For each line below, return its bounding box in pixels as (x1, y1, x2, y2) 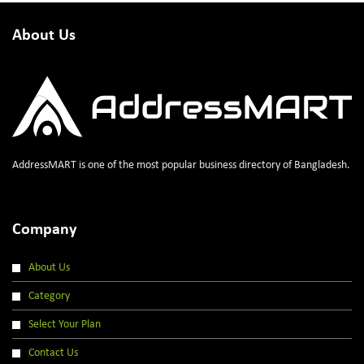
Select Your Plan (28, 318, 101, 331)
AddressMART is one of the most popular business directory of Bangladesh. (12, 158, 350, 171)
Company (12, 221, 76, 238)
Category (28, 289, 70, 302)
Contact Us (28, 346, 78, 359)
